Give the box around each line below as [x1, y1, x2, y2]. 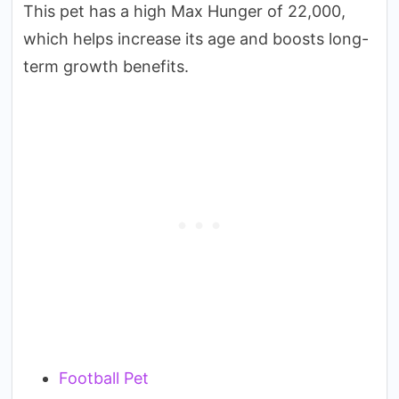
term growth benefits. [23, 56, 189, 76]
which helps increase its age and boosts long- [23, 28, 369, 48]
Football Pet [59, 368, 149, 387]
